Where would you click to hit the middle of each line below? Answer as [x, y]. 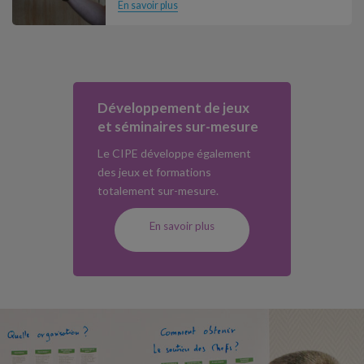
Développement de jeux [173, 107]
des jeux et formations [154, 171]
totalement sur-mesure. [158, 190]
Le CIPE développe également [174, 153]
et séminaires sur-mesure [178, 126]
